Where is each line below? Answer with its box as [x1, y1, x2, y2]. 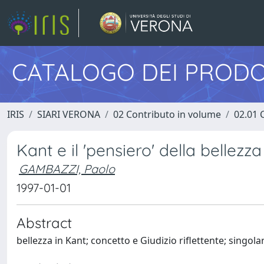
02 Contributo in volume [113, 108, 221, 121]
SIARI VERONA [37, 108, 100, 121]
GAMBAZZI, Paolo [19, 161, 115, 176]
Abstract [16, 214, 72, 232]
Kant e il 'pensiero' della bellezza [16, 140, 262, 160]
